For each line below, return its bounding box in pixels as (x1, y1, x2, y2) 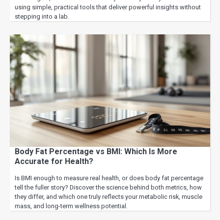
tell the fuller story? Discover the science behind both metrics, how (15, 184, 202, 192)
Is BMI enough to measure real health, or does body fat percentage (15, 174, 203, 182)
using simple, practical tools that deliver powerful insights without (15, 3, 201, 11)
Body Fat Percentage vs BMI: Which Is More (15, 147, 177, 157)
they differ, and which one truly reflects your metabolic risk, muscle (15, 193, 202, 201)
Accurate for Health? (15, 157, 93, 166)
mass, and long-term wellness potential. (15, 202, 128, 210)
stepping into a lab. (15, 12, 69, 20)
